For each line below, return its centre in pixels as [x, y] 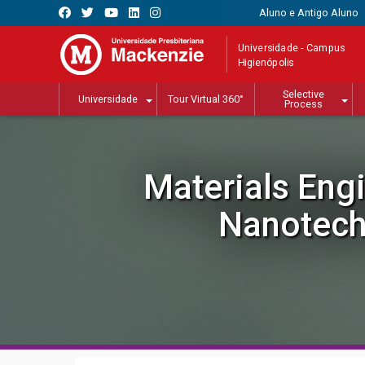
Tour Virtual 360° [206, 99]
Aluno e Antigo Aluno [308, 13]
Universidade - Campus [292, 47]
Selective [303, 95]
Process [303, 104]
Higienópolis [266, 62]
